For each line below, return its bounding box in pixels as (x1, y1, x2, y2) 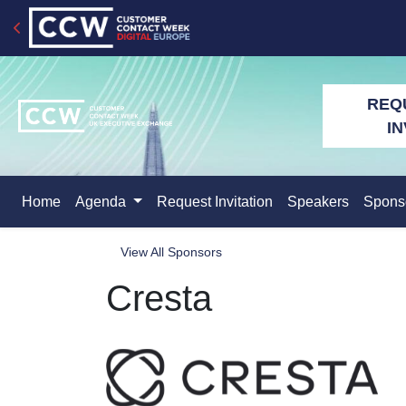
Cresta (106, 278, 212, 318)
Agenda (75, 194, 130, 209)
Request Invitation (156, 194, 273, 209)
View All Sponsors (121, 245, 222, 259)
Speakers (286, 194, 349, 209)
